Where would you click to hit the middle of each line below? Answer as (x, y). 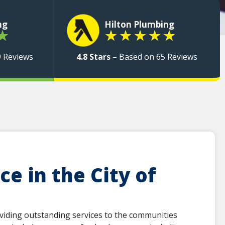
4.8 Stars (94, 57)
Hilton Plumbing (139, 24)
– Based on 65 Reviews (154, 57)
